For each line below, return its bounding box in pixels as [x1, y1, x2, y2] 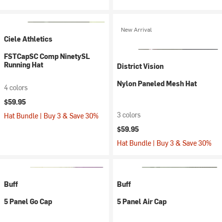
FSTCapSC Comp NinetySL [4, 52, 90, 61]
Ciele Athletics [4, 34, 53, 44]
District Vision [117, 61, 164, 71]
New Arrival [121, 25, 152, 33]
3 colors [117, 110, 141, 119]
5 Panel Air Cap [117, 197, 166, 206]
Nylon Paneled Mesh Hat [117, 79, 197, 88]
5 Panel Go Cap [4, 197, 52, 206]
